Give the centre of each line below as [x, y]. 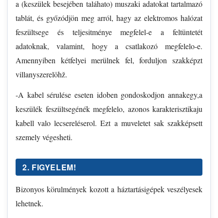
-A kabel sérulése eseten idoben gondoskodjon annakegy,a [109, 95]
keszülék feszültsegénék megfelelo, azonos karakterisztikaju [109, 109]
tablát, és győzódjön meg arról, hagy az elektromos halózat [109, 18]
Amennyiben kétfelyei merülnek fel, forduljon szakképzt [109, 60]
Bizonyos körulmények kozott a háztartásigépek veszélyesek [109, 189]
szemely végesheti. [44, 137]
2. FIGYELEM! [49, 167]
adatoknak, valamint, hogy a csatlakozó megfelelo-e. [109, 46]
